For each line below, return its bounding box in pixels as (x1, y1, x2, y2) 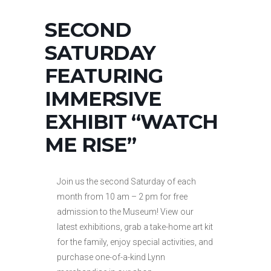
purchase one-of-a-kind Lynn (57, 252, 165, 263)
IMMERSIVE (45, 87, 162, 111)
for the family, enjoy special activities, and (57, 237, 213, 247)
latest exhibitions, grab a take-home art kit (57, 222, 213, 232)
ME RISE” (45, 132, 136, 157)
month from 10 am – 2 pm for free (57, 192, 188, 202)
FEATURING (45, 64, 163, 88)
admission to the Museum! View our (57, 207, 194, 217)
